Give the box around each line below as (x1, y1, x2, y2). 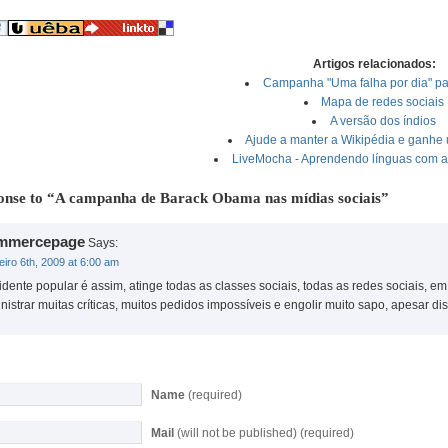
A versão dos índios (329, 114, 436, 128)
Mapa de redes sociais (321, 95, 445, 109)
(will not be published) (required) (174, 426, 354, 440)
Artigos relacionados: (312, 57, 436, 71)
